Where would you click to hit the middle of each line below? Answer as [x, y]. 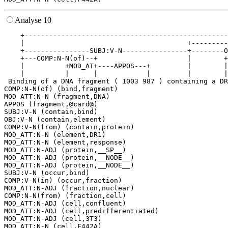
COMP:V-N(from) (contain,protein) [69, 127]
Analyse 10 [33, 20]
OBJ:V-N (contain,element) [55, 120]
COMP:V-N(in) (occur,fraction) [63, 181]
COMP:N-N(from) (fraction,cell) [65, 196]
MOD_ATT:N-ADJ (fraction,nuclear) [69, 188]
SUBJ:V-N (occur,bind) [47, 173]
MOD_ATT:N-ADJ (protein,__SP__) [65, 150]
